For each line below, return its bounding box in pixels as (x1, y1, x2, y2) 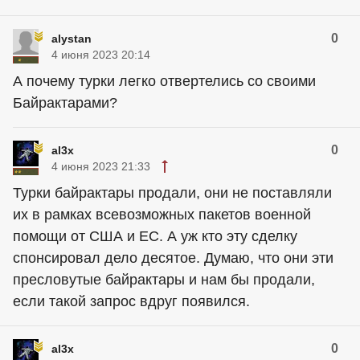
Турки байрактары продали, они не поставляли (13, 184, 332, 201)
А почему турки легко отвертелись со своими (13, 72, 316, 89)
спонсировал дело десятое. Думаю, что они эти (13, 249, 333, 266)
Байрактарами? (13, 94, 117, 111)
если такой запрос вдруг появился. (13, 292, 250, 309)
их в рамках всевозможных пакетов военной (13, 206, 311, 223)
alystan (51, 31, 92, 45)
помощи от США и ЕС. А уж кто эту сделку (13, 227, 297, 244)
